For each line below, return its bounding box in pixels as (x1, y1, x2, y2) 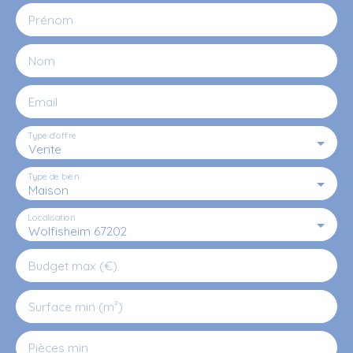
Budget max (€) (28, 257, 117, 273)
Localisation (28, 211, 75, 223)
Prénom (28, 11, 73, 28)
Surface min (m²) (28, 298, 123, 314)
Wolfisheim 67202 (28, 222, 127, 239)
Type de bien (28, 170, 79, 182)
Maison (28, 181, 69, 198)
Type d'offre (28, 129, 76, 141)
